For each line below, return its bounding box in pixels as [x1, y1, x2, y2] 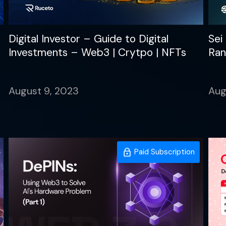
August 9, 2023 [9, 84, 79, 97]
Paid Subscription [132, 146, 195, 157]
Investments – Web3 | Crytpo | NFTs [9, 45, 187, 60]
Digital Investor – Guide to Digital [9, 31, 169, 46]
